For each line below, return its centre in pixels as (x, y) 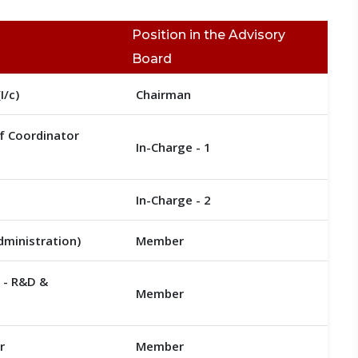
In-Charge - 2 (173, 200)
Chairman (163, 94)
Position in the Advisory (208, 35)
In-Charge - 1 (173, 147)
